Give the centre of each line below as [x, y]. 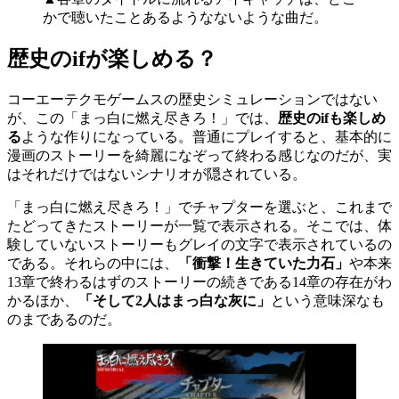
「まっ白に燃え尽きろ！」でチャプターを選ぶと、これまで [199, 208]
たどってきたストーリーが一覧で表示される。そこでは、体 [199, 226]
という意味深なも [328, 301]
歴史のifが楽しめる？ [112, 59]
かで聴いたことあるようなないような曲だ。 [185, 17]
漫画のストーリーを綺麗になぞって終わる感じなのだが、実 [199, 156]
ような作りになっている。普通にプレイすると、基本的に [207, 137]
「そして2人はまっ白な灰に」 [175, 301]
